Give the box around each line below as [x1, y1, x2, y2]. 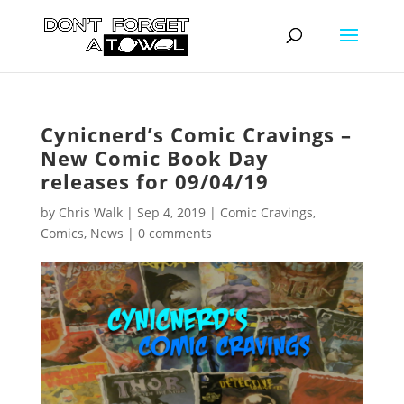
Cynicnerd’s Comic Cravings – [40, 121, 352, 148]
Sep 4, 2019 [136, 204, 206, 221]
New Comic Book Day [40, 144, 269, 171]
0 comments [137, 225, 212, 242]
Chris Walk [58, 204, 123, 221]
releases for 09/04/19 [40, 168, 269, 195]
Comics [40, 225, 84, 242]
